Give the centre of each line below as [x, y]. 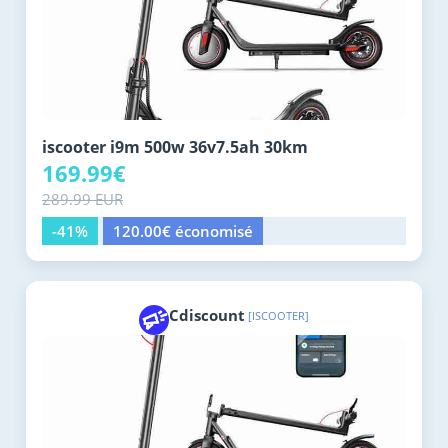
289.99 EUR [82, 199]
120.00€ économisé [183, 231]
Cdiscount [207, 315]
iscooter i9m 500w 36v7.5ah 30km [175, 147]
